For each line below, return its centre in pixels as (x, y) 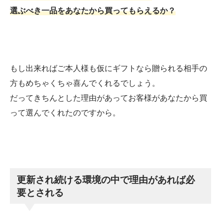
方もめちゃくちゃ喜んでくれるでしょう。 (85, 83)
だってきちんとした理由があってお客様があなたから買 (109, 98)
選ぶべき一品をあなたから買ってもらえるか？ (93, 10)
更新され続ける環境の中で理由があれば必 (106, 180)
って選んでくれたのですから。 (65, 113)
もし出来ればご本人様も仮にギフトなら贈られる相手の (109, 69)
